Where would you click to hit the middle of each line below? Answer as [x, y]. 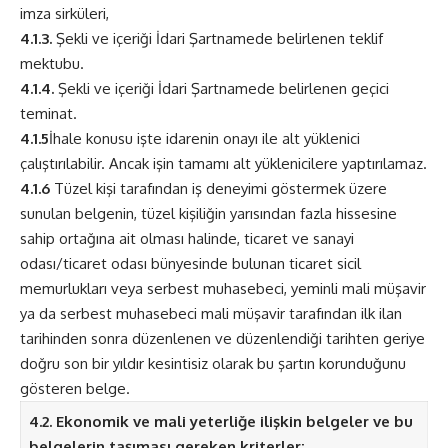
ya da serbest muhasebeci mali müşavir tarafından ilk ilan [211, 314]
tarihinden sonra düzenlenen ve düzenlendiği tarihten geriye [222, 339]
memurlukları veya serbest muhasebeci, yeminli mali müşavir [223, 289]
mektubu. [52, 64]
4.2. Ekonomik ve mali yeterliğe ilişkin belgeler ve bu [220, 422]
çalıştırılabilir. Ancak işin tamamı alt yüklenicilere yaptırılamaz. [223, 164]
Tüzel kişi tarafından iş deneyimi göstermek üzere [218, 189]
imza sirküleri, [64, 14]
